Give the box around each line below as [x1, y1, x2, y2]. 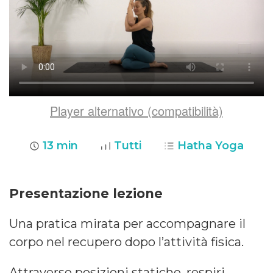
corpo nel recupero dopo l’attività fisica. [9, 234, 244, 249]
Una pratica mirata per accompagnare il [9, 216, 246, 231]
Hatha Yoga [177, 138, 244, 152]
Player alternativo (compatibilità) [50, 101, 223, 119]
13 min [43, 138, 78, 152]
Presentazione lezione [9, 185, 163, 201]
